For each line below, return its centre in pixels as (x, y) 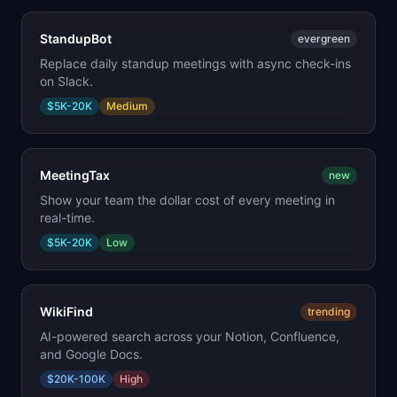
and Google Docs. (91, 354)
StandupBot (76, 39)
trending (329, 311)
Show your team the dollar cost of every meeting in (187, 200)
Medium (127, 106)
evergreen (324, 39)
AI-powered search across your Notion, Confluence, (190, 336)
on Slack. (66, 81)
